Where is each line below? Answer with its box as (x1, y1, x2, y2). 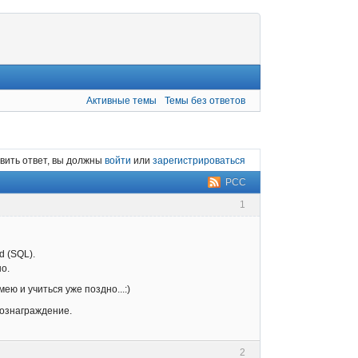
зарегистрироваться (153, 154, 245, 166)
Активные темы (86, 94, 157, 106)
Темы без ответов (165, 94, 245, 106)
